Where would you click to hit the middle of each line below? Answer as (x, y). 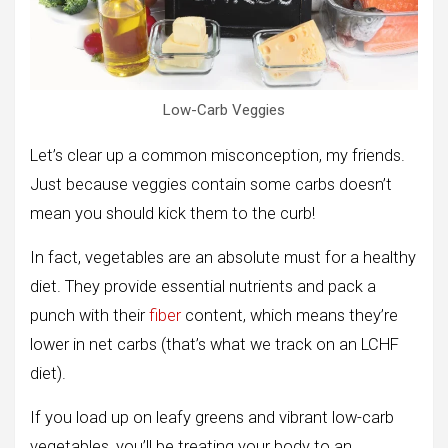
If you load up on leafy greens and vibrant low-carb (212, 418)
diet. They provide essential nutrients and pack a (203, 287)
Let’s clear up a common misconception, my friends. (217, 156)
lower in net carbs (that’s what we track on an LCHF (214, 345)
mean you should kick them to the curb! (172, 214)
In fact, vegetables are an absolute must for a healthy (223, 258)
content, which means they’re (289, 316)
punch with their (89, 316)
